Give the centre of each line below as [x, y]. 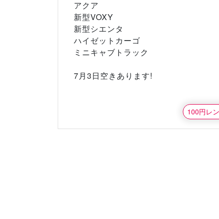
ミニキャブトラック [111, 52]
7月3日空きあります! [113, 76]
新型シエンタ [99, 29]
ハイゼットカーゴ [107, 41]
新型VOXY [94, 17]
